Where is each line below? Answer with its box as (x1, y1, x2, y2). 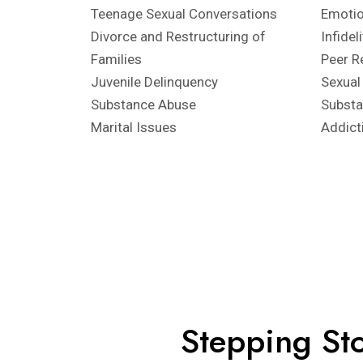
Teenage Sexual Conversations (91, 6, 277, 22)
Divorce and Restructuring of (91, 28, 266, 45)
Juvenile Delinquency (91, 74, 218, 90)
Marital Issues (91, 119, 177, 135)
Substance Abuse (91, 96, 196, 113)
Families (91, 51, 142, 67)
